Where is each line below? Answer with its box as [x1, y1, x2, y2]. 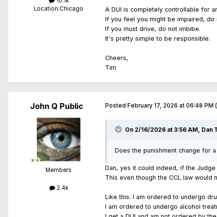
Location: [34, 5, 60, 12]
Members [46, 166, 72, 173]
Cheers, [105, 54, 128, 62]
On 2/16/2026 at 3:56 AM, [125, 126, 201, 133]
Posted [105, 102, 127, 109]
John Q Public [30, 101, 83, 111]
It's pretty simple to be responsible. [105, 34, 210, 42]
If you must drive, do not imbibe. [105, 25, 201, 32]
